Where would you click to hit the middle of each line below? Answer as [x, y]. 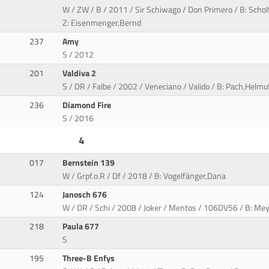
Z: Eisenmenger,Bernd [102, 23]
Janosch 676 [86, 195]
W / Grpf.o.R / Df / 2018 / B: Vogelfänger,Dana [144, 176]
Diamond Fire [88, 105]
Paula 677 [82, 227]
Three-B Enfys [90, 258]
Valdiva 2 [80, 74]
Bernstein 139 [90, 163]
